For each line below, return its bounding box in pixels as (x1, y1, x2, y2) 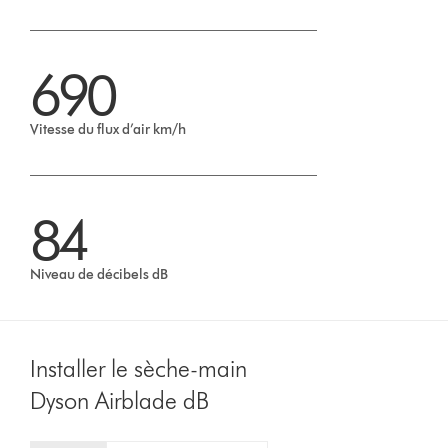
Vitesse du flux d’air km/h (30, 121, 187, 139)
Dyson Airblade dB (30, 386, 210, 416)
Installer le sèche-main (30, 354, 248, 384)
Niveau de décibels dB (30, 266, 169, 284)
